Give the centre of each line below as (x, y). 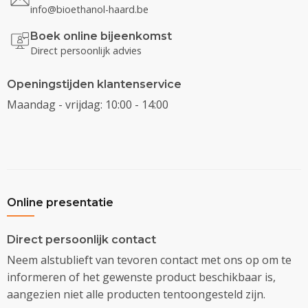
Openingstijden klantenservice (94, 84)
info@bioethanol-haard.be (89, 9)
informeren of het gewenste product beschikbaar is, (141, 277)
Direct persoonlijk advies (86, 50)
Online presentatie (60, 202)
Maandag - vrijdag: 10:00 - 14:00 (88, 104)
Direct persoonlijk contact (81, 239)
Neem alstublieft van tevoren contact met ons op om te (149, 260)
